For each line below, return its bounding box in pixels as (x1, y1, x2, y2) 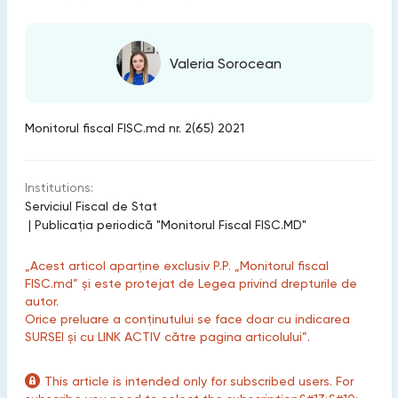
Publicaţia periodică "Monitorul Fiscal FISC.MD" (34, 218, 306, 232)
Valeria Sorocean (170, 54, 282, 72)
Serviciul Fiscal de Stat (24, 199, 157, 213)
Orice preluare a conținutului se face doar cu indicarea (24, 312, 350, 326)
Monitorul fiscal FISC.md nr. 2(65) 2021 (24, 121, 244, 135)
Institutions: (24, 180, 93, 195)
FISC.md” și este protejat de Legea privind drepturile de (24, 276, 357, 291)
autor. (24, 294, 59, 308)
